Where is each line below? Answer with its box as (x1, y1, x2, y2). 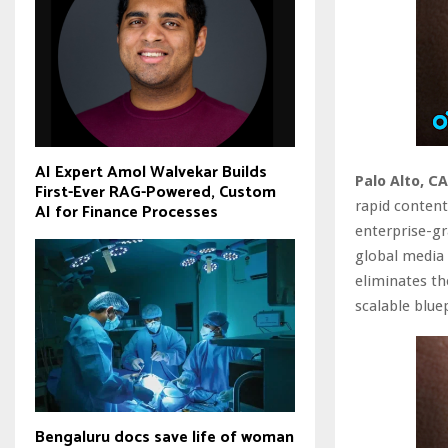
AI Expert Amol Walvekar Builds (35, 158, 267, 186)
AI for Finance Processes (35, 198, 218, 226)
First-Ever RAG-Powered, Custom (35, 178, 276, 206)
